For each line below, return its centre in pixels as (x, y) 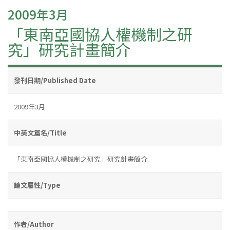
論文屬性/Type (37, 185)
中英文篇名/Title (40, 132)
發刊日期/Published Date (55, 80)
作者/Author (34, 224)
